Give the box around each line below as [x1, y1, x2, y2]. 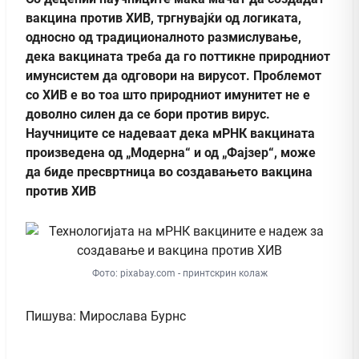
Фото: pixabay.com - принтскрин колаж [91, 267, 268, 279]
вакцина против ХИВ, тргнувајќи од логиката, [26, 10, 301, 26]
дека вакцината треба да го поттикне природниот [26, 48, 330, 64]
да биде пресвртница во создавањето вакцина [26, 163, 313, 179]
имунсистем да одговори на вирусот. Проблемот [26, 67, 321, 83]
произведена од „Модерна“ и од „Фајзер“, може [26, 144, 316, 160]
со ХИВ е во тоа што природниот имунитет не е [26, 87, 310, 103]
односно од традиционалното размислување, [26, 29, 301, 45]
